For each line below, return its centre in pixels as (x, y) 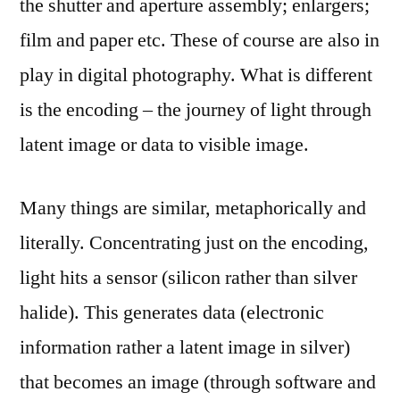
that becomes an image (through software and (198, 382)
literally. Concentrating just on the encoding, (194, 243)
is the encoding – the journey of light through (196, 110)
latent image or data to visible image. (164, 145)
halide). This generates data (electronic (172, 312)
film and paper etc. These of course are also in (200, 40)
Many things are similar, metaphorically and (193, 208)
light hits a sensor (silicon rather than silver (188, 278)
